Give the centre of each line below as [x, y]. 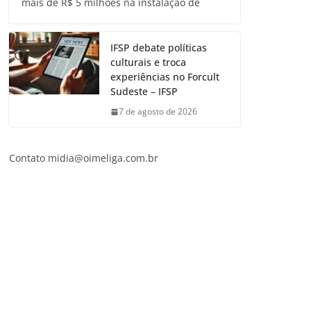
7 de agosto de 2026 [158, 112]
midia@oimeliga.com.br [103, 158]
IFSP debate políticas [159, 48]
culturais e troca [148, 62]
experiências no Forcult [165, 77]
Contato [28, 158]
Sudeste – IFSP [144, 92]
